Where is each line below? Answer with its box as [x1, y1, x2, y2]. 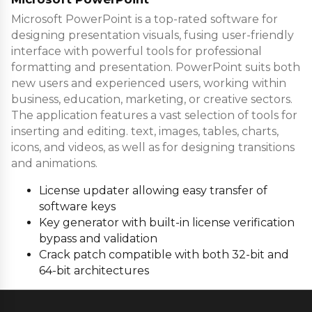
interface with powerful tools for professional [11, 44, 262, 58]
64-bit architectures [39, 263, 149, 277]
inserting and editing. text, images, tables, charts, [11, 124, 279, 138]
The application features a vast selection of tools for [11, 108, 297, 122]
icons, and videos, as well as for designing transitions [11, 140, 295, 154]
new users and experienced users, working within [11, 76, 286, 90]
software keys [39, 199, 116, 213]
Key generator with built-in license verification [39, 215, 295, 229]
